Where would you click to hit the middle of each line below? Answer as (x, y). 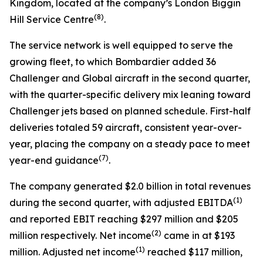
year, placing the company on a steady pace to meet (130, 144)
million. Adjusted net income (73, 252)
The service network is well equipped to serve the (121, 45)
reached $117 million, (194, 252)
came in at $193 (198, 235)
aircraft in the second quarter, (182, 78)
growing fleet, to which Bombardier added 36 (113, 62)
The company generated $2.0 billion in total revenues (130, 186)
